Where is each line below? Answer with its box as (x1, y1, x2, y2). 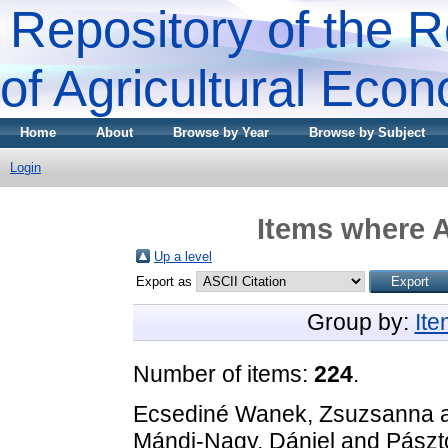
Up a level (154, 248, 212, 264)
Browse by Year (173, 125, 269, 140)
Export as (136, 273, 196, 289)
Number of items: (133, 360, 314, 387)
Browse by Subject (309, 125, 425, 140)
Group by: (306, 308, 415, 335)
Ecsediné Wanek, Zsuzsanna (133, 400, 434, 427)
